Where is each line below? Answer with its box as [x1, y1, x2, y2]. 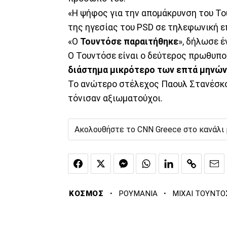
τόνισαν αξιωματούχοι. [68, 93, 163, 103]
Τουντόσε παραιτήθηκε [80, 36, 178, 47]
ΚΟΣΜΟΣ [69, 189, 104, 199]
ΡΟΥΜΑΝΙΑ [118, 189, 158, 199]
